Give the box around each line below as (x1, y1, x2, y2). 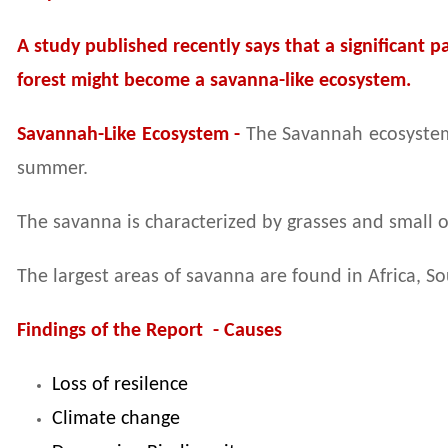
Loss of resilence (52, 375, 188, 396)
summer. (17, 159, 88, 180)
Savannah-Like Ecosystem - (17, 125, 246, 146)
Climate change (52, 409, 180, 430)
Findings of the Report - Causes (17, 321, 282, 342)
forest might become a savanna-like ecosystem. (17, 71, 411, 92)
